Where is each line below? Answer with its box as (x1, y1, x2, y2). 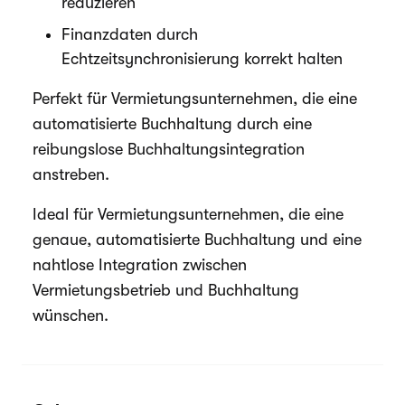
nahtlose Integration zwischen (33, 256, 247, 274)
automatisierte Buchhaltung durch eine (33, 115, 312, 133)
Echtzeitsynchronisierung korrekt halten (61, 50, 343, 68)
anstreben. (33, 165, 109, 184)
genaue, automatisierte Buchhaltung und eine (33, 231, 362, 249)
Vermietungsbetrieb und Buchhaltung (33, 281, 299, 299)
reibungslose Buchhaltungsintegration (33, 140, 305, 158)
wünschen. (33, 306, 108, 325)
